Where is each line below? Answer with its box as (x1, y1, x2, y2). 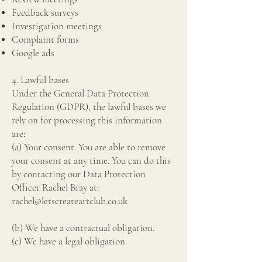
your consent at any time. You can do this (12, 154, 171, 167)
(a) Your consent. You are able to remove (12, 141, 166, 153)
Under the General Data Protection (12, 87, 149, 99)
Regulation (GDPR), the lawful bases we (12, 101, 166, 113)
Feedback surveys (12, 6, 78, 19)
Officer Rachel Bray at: (12, 181, 99, 194)
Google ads (12, 47, 57, 59)
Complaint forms (12, 33, 81, 46)
